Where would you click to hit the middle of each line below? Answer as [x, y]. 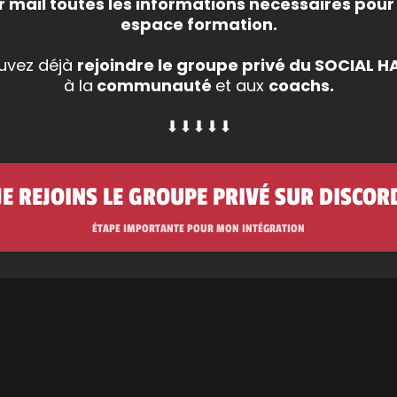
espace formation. [198, 24]
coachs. [301, 86]
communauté [154, 86]
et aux [241, 86]
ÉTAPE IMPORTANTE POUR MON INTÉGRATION [198, 229]
